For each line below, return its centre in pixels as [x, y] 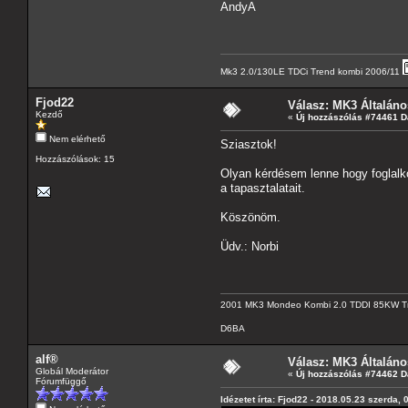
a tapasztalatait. [263, 188]
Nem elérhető [76, 138]
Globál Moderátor [72, 371]
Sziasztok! [249, 144]
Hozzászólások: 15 [75, 158]
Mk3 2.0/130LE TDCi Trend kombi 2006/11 [311, 71]
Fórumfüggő [61, 381]
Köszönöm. [250, 217]
